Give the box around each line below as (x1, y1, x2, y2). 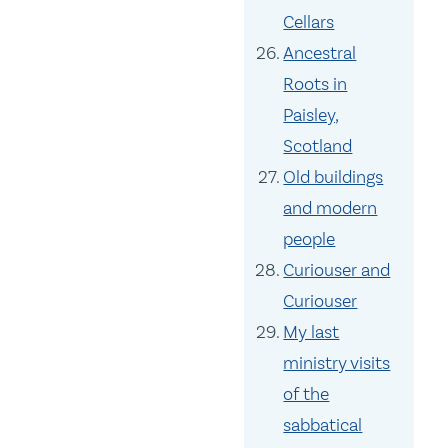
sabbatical (283, 414, 363, 437)
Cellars (283, 11, 335, 34)
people (283, 228, 336, 251)
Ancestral (283, 42, 357, 65)
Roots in (283, 73, 348, 96)
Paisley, (283, 104, 340, 127)
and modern (283, 197, 378, 220)
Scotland (283, 135, 353, 158)
